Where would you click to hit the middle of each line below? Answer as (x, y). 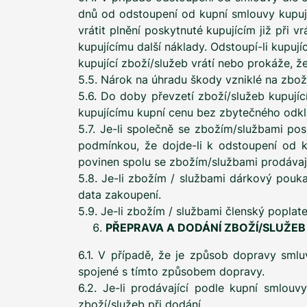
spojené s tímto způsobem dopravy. (171, 271)
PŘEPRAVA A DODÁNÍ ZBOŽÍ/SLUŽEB (206, 228)
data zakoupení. (120, 195)
